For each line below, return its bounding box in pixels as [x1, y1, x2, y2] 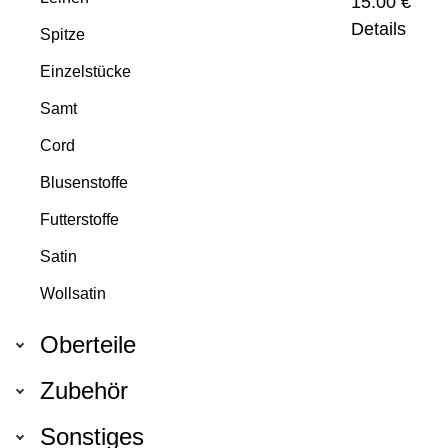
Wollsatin [40, 285, 106, 302]
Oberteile [40, 331, 136, 358]
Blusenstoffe [40, 174, 128, 191]
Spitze [40, 26, 85, 43]
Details [351, 19, 406, 39]
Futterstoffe [40, 211, 119, 228]
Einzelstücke [40, 63, 131, 80]
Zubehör [40, 377, 128, 404]
